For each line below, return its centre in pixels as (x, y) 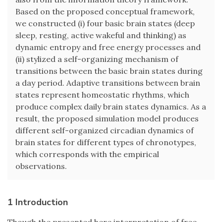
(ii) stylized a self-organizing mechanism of (97, 59)
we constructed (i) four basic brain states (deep (105, 24)
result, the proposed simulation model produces (107, 119)
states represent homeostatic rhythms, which (102, 95)
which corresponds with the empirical (87, 154)
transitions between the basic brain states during (109, 71)
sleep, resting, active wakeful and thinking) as (101, 35)
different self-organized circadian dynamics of (105, 131)
